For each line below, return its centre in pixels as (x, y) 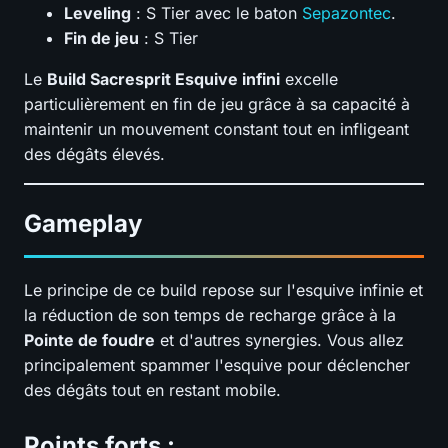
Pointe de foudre (89, 339)
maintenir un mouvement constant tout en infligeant (216, 128)
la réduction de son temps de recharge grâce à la (210, 314)
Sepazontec (346, 12)
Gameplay (83, 223)
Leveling (97, 12)
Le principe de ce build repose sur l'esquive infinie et (223, 289)
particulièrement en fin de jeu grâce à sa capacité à (217, 103)
